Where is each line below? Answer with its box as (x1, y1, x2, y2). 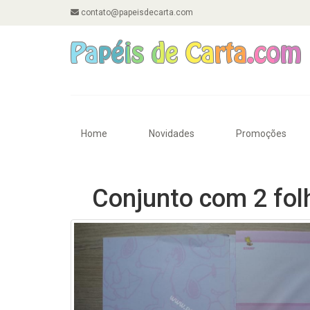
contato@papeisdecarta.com (79, 8, 193, 17)
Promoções (236, 128, 286, 139)
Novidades (149, 128, 194, 139)
